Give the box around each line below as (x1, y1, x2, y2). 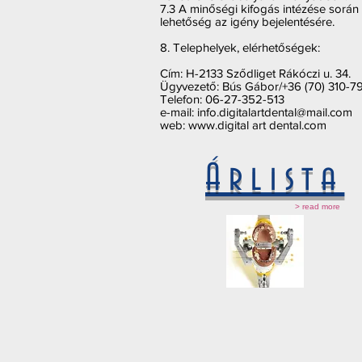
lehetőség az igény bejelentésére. (160, 15, 335, 28)
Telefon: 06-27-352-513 (160, 92, 284, 106)
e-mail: (160, 105, 197, 119)
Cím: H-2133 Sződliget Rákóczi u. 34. (160, 66, 351, 80)
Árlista (205, 158, 345, 200)
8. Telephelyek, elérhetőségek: (160, 40, 320, 54)
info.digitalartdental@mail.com (197, 105, 352, 119)
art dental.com (249, 118, 326, 132)
